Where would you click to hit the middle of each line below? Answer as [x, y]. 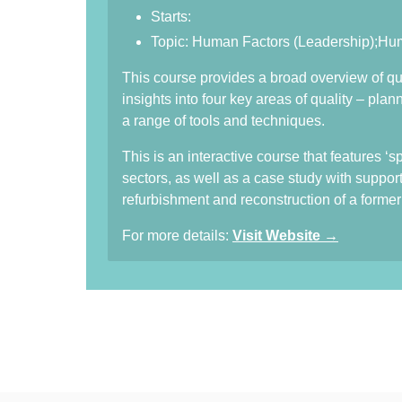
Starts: [171, 17]
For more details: [177, 236]
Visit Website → [285, 236]
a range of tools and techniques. [223, 121]
